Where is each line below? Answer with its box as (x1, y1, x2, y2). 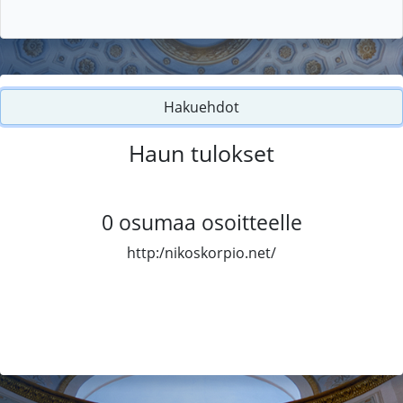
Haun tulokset (129, 137, 274, 168)
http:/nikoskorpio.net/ (127, 242, 276, 263)
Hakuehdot (164, 96, 239, 117)
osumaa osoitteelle (118, 207, 302, 237)
